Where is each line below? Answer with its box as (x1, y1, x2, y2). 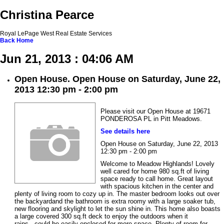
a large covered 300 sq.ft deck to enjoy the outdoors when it (14, 212, 188, 220)
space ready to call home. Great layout (100, 175, 213, 183)
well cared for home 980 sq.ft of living (100, 167, 209, 175)
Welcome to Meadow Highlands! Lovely (100, 160, 214, 168)
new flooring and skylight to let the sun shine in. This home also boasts (14, 205, 220, 213)
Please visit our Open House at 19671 (100, 107, 210, 115)
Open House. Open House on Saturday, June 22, (14, 74, 220, 84)
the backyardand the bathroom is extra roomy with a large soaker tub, (14, 197, 215, 205)
